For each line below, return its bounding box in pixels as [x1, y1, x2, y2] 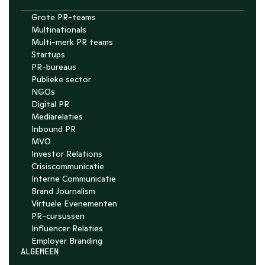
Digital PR [31, 99, 69, 109]
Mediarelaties [31, 111, 83, 122]
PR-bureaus [31, 62, 76, 72]
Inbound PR [31, 124, 76, 134]
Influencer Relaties [31, 223, 103, 234]
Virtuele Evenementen [31, 198, 117, 209]
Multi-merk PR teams [31, 37, 113, 47]
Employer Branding [31, 235, 105, 246]
